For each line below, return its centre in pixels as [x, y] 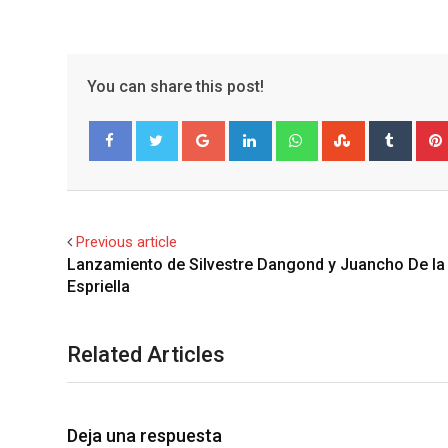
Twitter [171, 180]
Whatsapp [347, 132]
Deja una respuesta [144, 435]
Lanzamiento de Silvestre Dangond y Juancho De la [256, 264]
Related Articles [146, 354]
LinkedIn [295, 132]
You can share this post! [175, 86]
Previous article [126, 242]
